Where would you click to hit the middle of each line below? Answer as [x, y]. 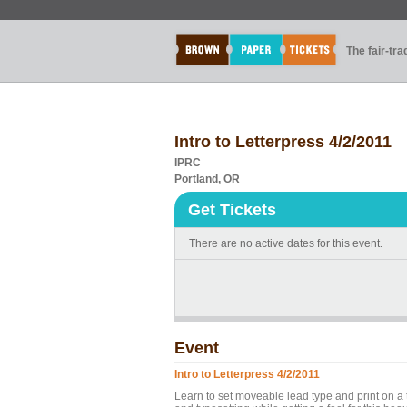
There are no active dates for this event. [286, 243]
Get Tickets [232, 210]
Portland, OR [207, 179]
